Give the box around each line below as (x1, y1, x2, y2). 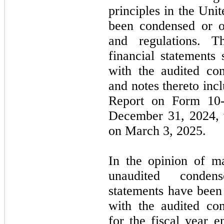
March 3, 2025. (125, 123, 206, 138)
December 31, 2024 (108, 108, 215, 123)
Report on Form (108, 93, 208, 108)
